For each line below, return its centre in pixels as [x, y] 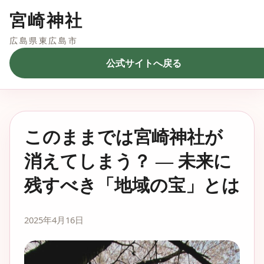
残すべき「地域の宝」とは [132, 186]
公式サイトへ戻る [144, 63]
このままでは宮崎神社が [123, 137]
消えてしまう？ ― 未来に [128, 161]
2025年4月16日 [54, 220]
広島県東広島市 [44, 40]
